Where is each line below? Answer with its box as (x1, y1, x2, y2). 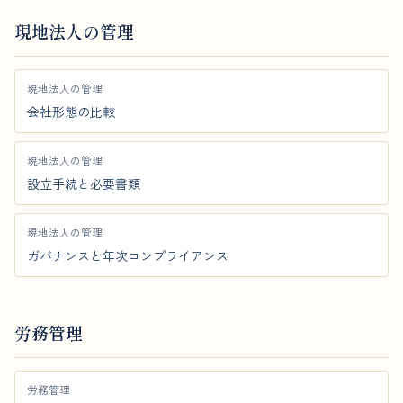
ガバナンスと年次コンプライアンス (27, 246, 228, 264)
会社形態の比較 (27, 103, 115, 121)
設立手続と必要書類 (27, 175, 140, 193)
